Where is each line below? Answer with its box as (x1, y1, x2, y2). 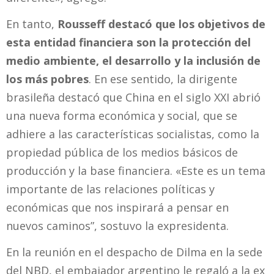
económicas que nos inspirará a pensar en (6, 199, 229, 215)
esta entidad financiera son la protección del (6, 34, 251, 50)
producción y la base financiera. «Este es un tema (6, 163, 265, 178)
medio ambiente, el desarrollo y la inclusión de (6, 53, 261, 68)
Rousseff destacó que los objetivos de (57, 16, 265, 31)
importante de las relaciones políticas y (6, 181, 215, 196)
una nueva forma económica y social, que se (6, 108, 237, 123)
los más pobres (6, 71, 89, 86)
